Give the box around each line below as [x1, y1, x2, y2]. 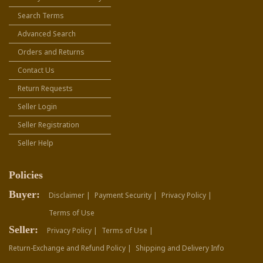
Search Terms [18, 11, 64, 21]
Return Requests [18, 83, 73, 94]
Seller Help [18, 138, 53, 149]
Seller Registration [18, 120, 79, 130]
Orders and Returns [18, 47, 85, 58]
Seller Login [18, 102, 57, 112]
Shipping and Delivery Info [136, 243, 224, 254]
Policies [9, 169, 43, 181]
